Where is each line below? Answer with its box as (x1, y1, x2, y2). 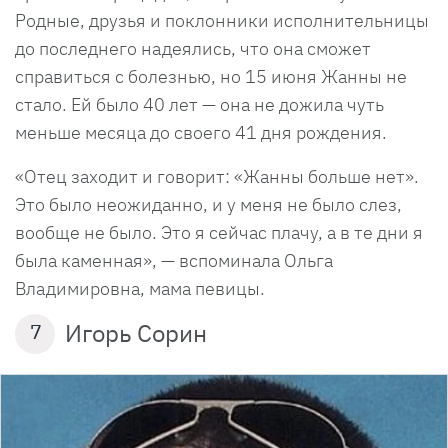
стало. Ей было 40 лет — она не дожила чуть (15, 93, 384, 117)
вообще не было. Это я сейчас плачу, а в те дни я (15, 221, 423, 245)
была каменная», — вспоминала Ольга (15, 249, 333, 273)
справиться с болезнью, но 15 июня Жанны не (15, 65, 407, 89)
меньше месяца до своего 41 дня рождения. (15, 121, 391, 145)
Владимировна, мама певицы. (15, 277, 265, 301)
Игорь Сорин (65, 317, 207, 350)
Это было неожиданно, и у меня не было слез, (15, 193, 402, 217)
